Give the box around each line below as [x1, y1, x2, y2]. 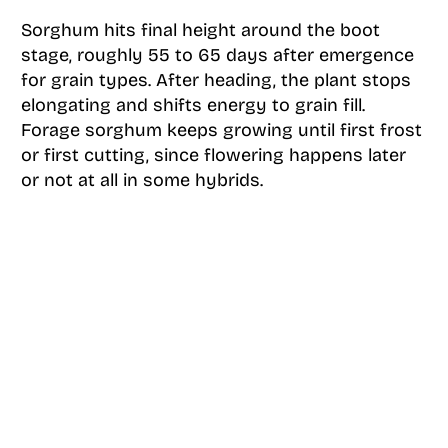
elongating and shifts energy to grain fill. [20, 93, 365, 116]
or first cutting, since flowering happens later [20, 143, 406, 166]
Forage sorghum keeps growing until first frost [20, 118, 422, 141]
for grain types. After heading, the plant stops [20, 68, 411, 91]
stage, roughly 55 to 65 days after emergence [20, 43, 414, 66]
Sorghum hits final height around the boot [20, 18, 380, 41]
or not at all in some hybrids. [20, 168, 263, 191]
